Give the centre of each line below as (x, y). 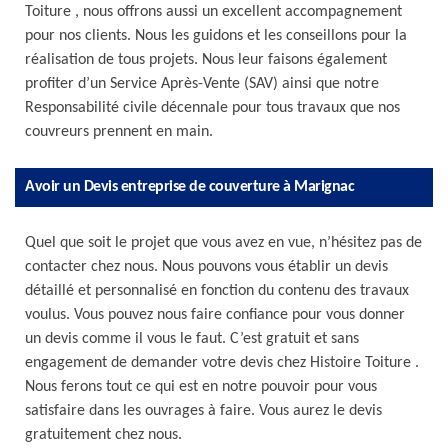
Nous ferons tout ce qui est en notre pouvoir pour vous (201, 387)
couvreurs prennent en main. (119, 132)
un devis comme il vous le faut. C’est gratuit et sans (192, 339)
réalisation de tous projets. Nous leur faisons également (206, 60)
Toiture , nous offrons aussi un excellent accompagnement (213, 12)
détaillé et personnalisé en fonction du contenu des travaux (217, 291)
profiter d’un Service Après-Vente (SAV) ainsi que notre (202, 84)
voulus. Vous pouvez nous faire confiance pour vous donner (215, 315)
